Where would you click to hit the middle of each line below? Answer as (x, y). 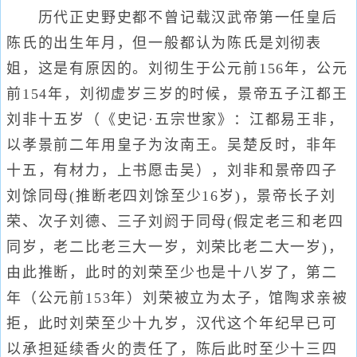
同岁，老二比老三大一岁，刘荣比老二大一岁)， (175, 247)
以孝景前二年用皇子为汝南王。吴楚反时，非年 (172, 145)
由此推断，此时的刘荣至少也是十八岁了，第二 (172, 273)
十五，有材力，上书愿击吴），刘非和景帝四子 (172, 171)
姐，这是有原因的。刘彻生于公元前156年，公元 (177, 69)
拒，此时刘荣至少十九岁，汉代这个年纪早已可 (172, 324)
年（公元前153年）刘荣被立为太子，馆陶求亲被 (177, 298)
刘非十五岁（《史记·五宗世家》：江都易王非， (175, 120)
